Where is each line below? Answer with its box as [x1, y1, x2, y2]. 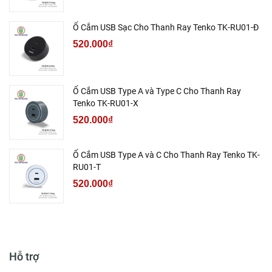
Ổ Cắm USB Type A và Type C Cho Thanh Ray [73, 86, 241, 97]
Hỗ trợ [9, 250, 39, 263]
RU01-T [73, 162, 101, 172]
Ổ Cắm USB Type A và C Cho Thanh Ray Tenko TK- [73, 150, 260, 160]
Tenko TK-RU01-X [73, 98, 138, 109]
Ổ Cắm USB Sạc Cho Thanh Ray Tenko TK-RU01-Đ [73, 22, 259, 33]
